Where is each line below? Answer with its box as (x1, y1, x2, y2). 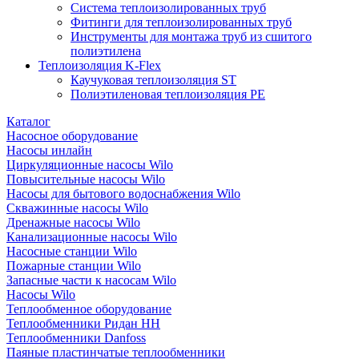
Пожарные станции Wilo (6, 259, 141, 272)
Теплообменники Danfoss (6, 331, 146, 345)
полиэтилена (71, 44, 141, 58)
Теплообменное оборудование (6, 302, 171, 316)
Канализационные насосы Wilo (6, 230, 177, 244)
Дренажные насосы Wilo (6, 216, 140, 229)
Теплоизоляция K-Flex (38, 58, 161, 72)
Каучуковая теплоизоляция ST (71, 73, 236, 87)
